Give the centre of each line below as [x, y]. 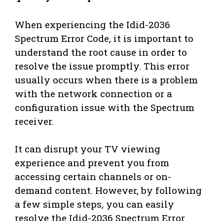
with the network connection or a [93, 93]
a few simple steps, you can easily [94, 204]
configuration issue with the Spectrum [105, 107]
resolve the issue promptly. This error [102, 66]
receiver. [34, 121]
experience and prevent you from [92, 163]
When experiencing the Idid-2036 [92, 24]
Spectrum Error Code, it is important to [104, 38]
